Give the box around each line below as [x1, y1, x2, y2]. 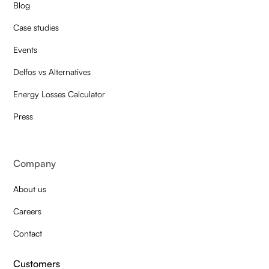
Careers [13, 205, 42, 216]
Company [13, 157, 56, 169]
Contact [13, 228, 43, 238]
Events [13, 44, 38, 55]
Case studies [13, 22, 59, 32]
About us [13, 183, 47, 194]
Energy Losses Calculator [13, 88, 106, 99]
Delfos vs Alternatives [13, 66, 91, 77]
